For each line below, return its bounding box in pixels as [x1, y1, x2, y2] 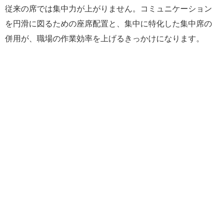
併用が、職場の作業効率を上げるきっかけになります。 [5, 34, 204, 43]
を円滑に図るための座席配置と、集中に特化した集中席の [5, 19, 212, 28]
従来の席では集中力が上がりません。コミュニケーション [5, 4, 212, 13]
